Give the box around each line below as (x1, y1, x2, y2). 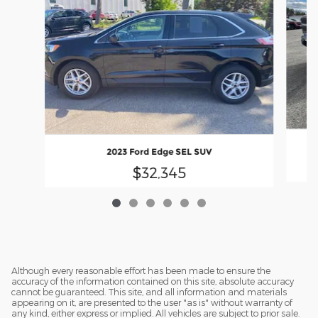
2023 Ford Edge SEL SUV (106, 146, 212, 158)
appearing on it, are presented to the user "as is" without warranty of (11, 297, 292, 307)
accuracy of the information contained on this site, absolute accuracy (11, 276, 294, 286)
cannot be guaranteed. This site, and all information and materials (11, 287, 287, 297)
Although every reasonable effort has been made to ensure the (11, 265, 270, 275)
